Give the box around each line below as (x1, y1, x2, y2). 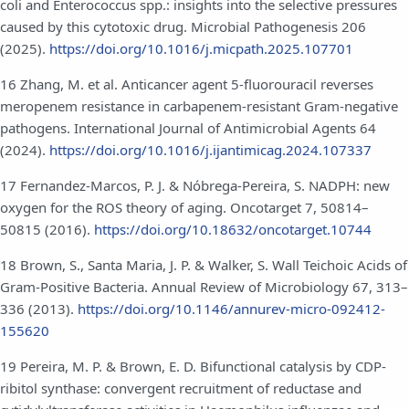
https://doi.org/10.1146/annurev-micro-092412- (78, 299, 385, 318)
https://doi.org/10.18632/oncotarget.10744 (94, 219, 372, 238)
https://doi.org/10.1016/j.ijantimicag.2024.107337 (49, 140, 372, 159)
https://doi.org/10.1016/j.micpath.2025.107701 (49, 38, 353, 58)
